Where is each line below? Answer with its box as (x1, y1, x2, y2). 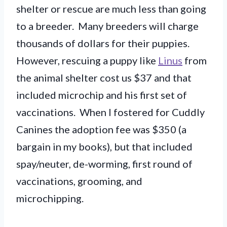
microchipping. (16, 192, 84, 204)
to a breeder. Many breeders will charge (16, 19, 199, 32)
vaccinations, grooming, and (16, 174, 142, 187)
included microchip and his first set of (16, 88, 187, 101)
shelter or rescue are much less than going (16, 2, 206, 15)
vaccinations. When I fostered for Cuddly (16, 105, 205, 118)
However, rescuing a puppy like (16, 54, 158, 66)
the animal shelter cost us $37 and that (16, 71, 192, 84)
